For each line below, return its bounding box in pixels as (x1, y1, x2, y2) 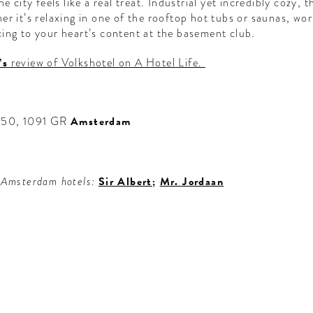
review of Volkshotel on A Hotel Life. (8, 54, 205, 71)
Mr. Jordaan (159, 173, 224, 191)
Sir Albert (98, 173, 152, 191)
